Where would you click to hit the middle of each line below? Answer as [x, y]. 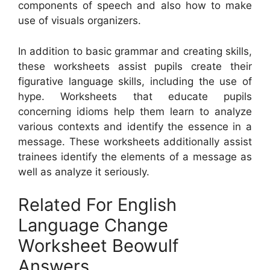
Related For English [97, 205]
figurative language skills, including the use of [135, 81]
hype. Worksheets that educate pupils [135, 96]
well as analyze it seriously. [84, 171]
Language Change [93, 225]
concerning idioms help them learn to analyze [135, 111]
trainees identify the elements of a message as [135, 156]
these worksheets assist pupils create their [135, 66]
